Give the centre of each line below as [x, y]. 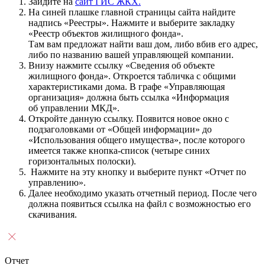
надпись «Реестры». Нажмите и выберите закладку [132, 22]
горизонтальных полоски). [83, 161]
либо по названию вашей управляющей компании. [131, 54]
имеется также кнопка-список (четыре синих [119, 150]
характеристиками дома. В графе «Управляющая [127, 86]
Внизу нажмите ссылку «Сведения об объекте [122, 65]
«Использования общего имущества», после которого [137, 140]
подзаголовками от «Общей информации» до [120, 129]
